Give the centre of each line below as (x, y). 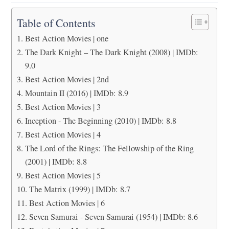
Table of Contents (56, 23)
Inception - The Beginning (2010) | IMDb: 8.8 (100, 120)
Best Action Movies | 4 (63, 134)
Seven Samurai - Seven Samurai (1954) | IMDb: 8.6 (113, 216)
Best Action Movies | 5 (63, 175)
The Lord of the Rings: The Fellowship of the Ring (109, 148)
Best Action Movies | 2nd (67, 79)
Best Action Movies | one (66, 38)
